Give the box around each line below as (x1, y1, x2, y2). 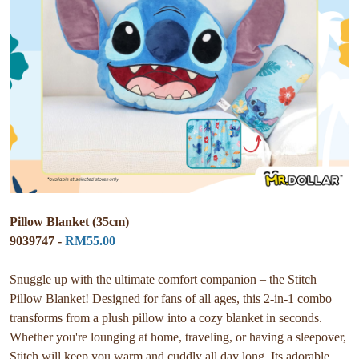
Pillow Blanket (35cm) (10, 214, 129, 228)
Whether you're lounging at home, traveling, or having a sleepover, (10, 329, 346, 344)
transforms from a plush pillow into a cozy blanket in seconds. (10, 310, 322, 325)
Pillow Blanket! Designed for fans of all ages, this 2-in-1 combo (10, 291, 332, 305)
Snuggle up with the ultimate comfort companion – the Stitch (10, 272, 317, 286)
